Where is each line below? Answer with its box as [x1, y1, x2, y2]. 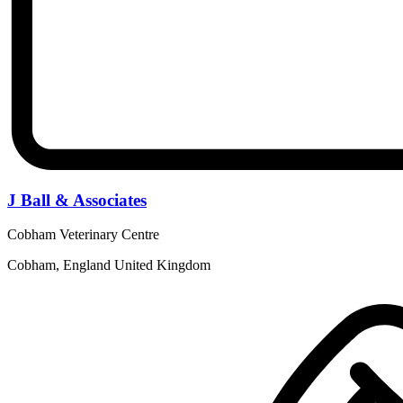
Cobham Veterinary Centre [7, 227, 159, 243]
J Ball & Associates [7, 190, 147, 210]
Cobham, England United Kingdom [7, 257, 210, 273]
